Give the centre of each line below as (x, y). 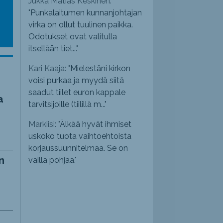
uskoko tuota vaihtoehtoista (80, 136)
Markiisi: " (44, 124)
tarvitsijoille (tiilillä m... (67, 105)
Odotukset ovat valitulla (73, 37)
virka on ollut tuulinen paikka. (81, 25)
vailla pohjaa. (52, 160)
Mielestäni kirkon (101, 69)
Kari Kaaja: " (50, 69)
